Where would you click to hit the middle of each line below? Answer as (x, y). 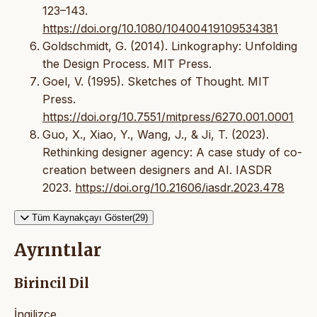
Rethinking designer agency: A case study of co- (172, 152)
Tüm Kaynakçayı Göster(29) (90, 217)
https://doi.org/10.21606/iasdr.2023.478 (180, 187)
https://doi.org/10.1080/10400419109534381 (160, 28)
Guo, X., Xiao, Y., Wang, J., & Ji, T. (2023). (156, 134)
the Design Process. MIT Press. (127, 63)
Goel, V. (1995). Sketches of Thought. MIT (156, 81)
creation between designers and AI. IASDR (157, 169)
